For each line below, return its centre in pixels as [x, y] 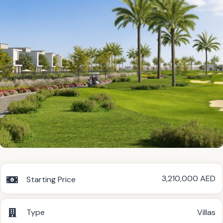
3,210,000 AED [189, 178]
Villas [206, 212]
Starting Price [51, 179]
